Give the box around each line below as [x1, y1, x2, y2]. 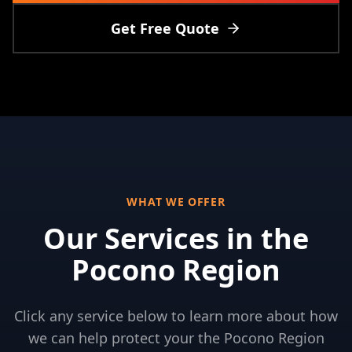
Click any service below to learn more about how [14, 306, 338, 325]
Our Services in [43, 219, 261, 258]
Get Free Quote [111, 19, 219, 38]
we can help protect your [27, 328, 198, 347]
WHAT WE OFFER [126, 194, 225, 209]
